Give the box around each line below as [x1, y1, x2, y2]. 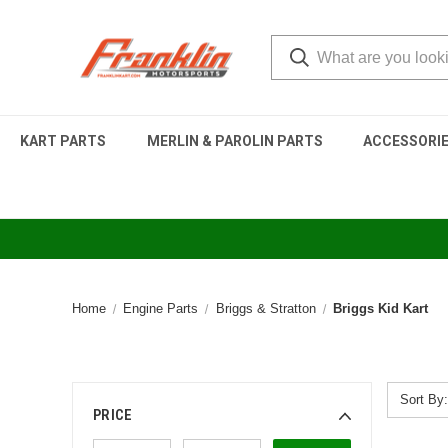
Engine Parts [123, 301, 199, 316]
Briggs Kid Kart [332, 301, 428, 316]
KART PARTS [20, 133, 107, 149]
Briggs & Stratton [215, 301, 316, 316]
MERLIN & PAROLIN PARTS [146, 133, 323, 149]
